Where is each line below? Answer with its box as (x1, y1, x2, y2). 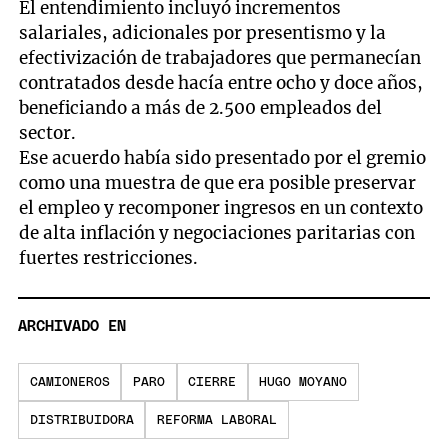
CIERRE (188, 375, 237, 389)
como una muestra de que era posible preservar (19, 172, 417, 195)
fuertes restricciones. (19, 247, 199, 270)
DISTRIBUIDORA (29, 413, 134, 427)
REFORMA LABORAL (156, 413, 277, 427)
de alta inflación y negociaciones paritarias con (19, 222, 416, 245)
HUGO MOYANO (259, 375, 348, 389)
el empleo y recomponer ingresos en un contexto (19, 197, 424, 220)
